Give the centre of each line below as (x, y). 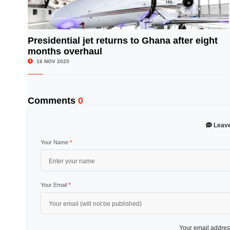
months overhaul (65, 51)
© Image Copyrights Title (193, 49)
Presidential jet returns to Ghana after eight (122, 41)
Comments (53, 101)
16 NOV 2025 (52, 61)
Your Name (55, 142)
